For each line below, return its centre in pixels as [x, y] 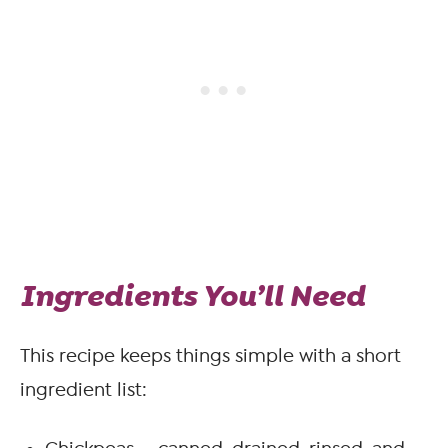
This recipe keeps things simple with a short [210, 355]
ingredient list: [83, 389]
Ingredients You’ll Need [192, 295]
